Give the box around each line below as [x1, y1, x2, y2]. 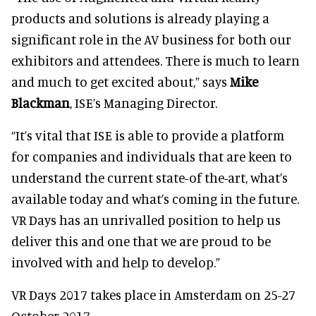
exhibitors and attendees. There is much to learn [11, 51, 300, 68]
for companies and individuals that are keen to [11, 147, 292, 164]
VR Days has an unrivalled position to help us [11, 211, 281, 228]
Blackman [11, 94, 70, 111]
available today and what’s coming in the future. [11, 190, 299, 207]
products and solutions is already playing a [11, 9, 269, 26]
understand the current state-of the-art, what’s [11, 169, 288, 186]
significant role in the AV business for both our [11, 30, 291, 47]
